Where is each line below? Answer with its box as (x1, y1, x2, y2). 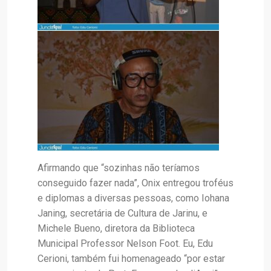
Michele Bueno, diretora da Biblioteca (38, 223, 195, 235)
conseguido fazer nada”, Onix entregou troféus (38, 177, 233, 189)
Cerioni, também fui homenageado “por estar (38, 253, 225, 265)
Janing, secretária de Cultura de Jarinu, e (38, 207, 207, 220)
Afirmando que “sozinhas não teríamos (38, 162, 200, 174)
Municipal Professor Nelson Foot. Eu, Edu (38, 238, 213, 250)
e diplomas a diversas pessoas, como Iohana (38, 192, 229, 204)
